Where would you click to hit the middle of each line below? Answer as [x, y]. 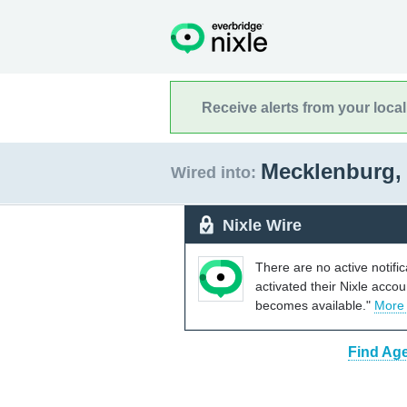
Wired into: [213, 173]
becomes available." [315, 305]
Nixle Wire [262, 225]
